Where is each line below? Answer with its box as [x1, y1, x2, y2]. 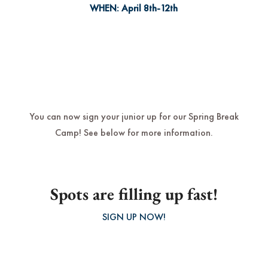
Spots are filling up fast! [50, 182, 218, 205]
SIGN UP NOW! [102, 210, 166, 223]
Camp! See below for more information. [54, 126, 213, 139]
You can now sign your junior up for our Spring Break [29, 110, 239, 123]
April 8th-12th [121, 1, 178, 14]
